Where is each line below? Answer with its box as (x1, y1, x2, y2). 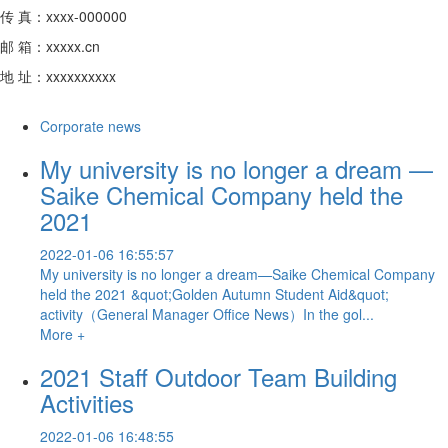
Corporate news (40, 115, 141, 136)
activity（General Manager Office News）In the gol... (40, 303, 374, 324)
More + (40, 323, 85, 344)
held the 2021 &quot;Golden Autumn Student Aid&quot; (40, 283, 389, 304)
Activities (40, 384, 134, 420)
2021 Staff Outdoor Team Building (40, 358, 397, 394)
